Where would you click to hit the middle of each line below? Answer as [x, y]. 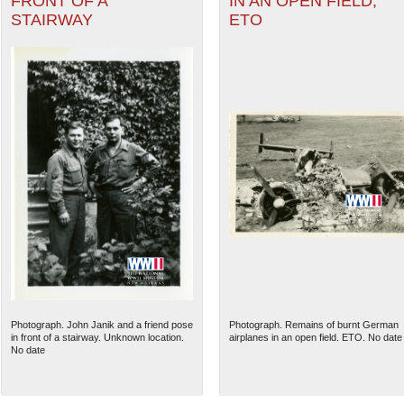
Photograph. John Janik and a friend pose [101, 325]
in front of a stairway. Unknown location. [97, 338]
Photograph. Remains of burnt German [313, 325]
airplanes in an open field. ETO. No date [315, 338]
